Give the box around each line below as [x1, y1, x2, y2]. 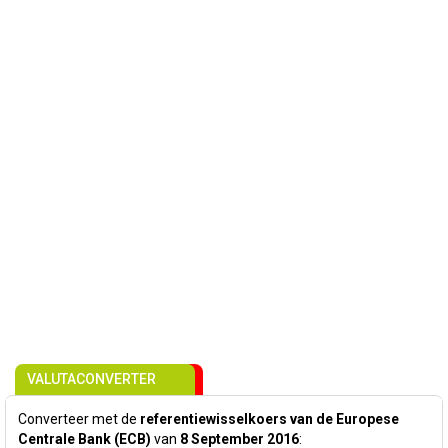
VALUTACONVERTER [27, 371, 156, 387]
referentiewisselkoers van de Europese [140, 411, 399, 427]
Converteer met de [18, 411, 140, 427]
